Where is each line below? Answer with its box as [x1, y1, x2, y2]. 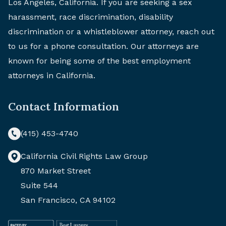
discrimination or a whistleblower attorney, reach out [8, 26, 214, 36]
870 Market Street [21, 165, 91, 176]
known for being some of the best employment [8, 55, 191, 66]
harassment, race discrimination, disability [8, 12, 173, 22]
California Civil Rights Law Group [21, 151, 148, 161]
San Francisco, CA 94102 [21, 195, 116, 205]
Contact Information [8, 99, 119, 114]
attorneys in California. [8, 70, 95, 80]
